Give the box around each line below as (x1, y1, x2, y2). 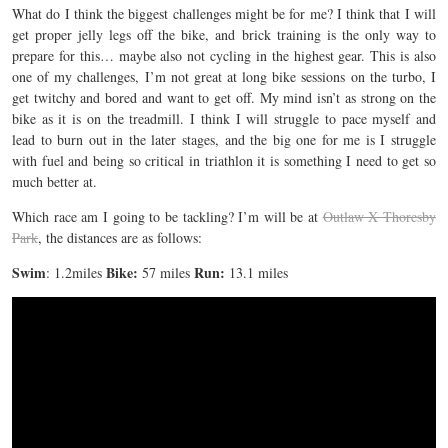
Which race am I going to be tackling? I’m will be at (12, 207, 323, 227)
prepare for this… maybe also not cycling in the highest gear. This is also (12, 46, 436, 66)
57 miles (138, 263, 194, 283)
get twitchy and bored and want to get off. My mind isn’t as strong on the (12, 88, 436, 108)
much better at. (12, 172, 97, 192)
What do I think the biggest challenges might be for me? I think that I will (12, 4, 436, 24)
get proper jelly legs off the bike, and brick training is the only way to (12, 25, 436, 45)
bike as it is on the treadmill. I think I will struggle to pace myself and (12, 109, 436, 129)
